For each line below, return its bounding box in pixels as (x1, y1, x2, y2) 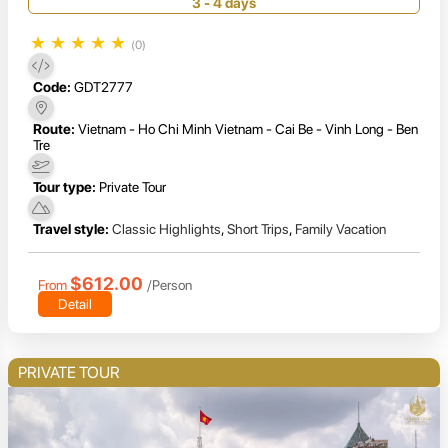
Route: (33, 121, 75, 138)
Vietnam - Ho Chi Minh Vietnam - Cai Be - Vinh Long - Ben (78, 121, 418, 138)
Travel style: (33, 221, 109, 238)
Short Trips (227, 221, 289, 238)
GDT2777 (74, 79, 133, 96)
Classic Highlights (112, 221, 221, 238)
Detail (58, 296, 92, 313)
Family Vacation (295, 221, 386, 238)
